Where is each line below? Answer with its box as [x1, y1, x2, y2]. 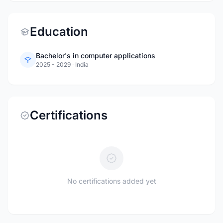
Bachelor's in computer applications [36, 51, 155, 60]
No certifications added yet [67, 177, 156, 185]
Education [30, 24, 88, 39]
